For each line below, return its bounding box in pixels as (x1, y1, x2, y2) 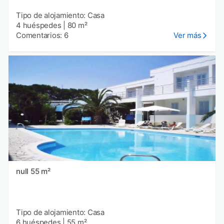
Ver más (173, 30, 201, 40)
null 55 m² (30, 166, 50, 176)
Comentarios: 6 (16, 30, 68, 40)
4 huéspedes (16, 20, 61, 30)
